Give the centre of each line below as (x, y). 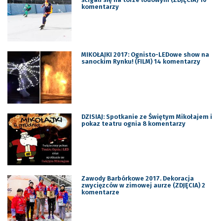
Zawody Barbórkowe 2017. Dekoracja (137, 179)
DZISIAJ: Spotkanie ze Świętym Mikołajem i (147, 116)
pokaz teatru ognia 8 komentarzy (133, 123)
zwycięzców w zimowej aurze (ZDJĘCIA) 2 (143, 185)
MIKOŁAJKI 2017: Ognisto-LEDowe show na (145, 55)
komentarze (100, 192)
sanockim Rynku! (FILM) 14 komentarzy (141, 62)
